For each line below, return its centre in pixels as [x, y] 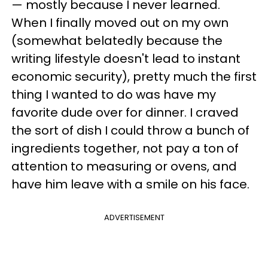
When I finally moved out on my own [120, 23]
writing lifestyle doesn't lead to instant [126, 59]
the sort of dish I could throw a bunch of [130, 130]
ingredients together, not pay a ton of [125, 148]
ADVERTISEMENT [134, 217]
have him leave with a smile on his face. [130, 184]
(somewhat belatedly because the [117, 41]
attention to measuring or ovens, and [124, 166]
